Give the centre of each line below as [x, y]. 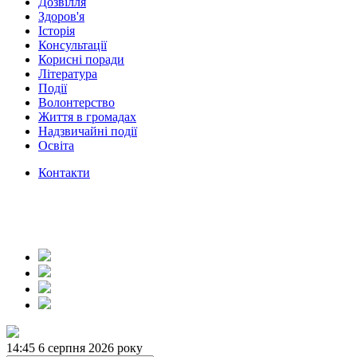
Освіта [56, 145]
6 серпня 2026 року [90, 348]
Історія [57, 31]
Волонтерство [76, 102]
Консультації [73, 45]
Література [68, 74]
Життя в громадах [87, 117]
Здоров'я [61, 16]
